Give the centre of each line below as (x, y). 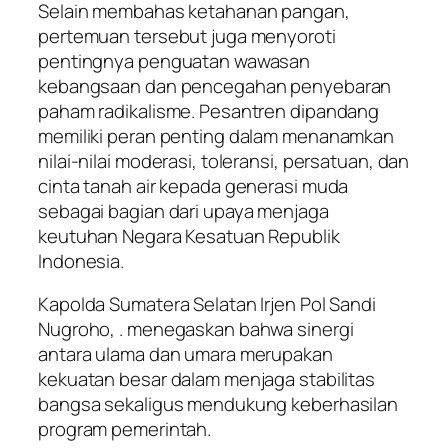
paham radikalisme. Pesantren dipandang (209, 110)
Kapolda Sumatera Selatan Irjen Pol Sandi (207, 304)
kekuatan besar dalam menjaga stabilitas (207, 379)
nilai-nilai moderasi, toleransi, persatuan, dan (224, 160)
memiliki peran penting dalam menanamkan (216, 135)
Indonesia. (81, 260)
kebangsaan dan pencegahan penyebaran (215, 85)
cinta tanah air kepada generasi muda (193, 185)
